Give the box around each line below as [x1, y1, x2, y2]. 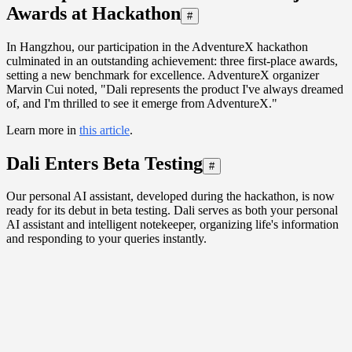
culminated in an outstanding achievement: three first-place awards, [6, 53, 338, 68]
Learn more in [6, 123, 79, 137]
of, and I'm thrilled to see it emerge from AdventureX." [6, 96, 277, 110]
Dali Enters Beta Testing [6, 152, 203, 174]
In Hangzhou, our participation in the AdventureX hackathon [6, 39, 308, 53]
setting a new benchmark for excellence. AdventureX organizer [6, 68, 319, 82]
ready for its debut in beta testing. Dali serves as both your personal [6, 203, 338, 218]
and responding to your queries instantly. [6, 232, 207, 246]
